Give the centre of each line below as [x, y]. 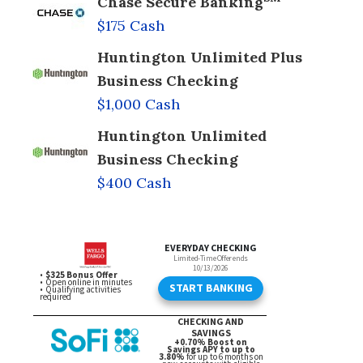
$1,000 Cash [139, 104]
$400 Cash [134, 182]
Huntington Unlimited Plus [200, 57]
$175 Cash [131, 25]
